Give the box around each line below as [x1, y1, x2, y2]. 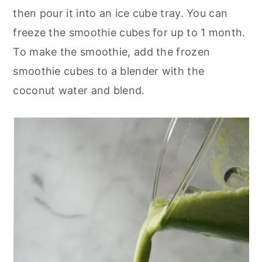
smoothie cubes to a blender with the [13, 65, 205, 78]
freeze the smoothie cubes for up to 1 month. [13, 26, 246, 39]
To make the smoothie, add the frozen [13, 46, 211, 58]
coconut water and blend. [13, 84, 145, 97]
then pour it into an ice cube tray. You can [13, 7, 228, 20]
